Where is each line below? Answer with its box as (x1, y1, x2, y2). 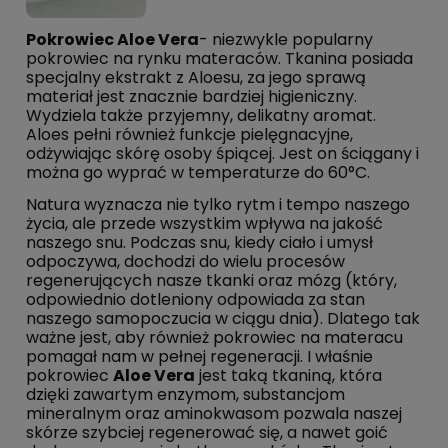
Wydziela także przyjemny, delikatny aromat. (26, 104, 376, 128)
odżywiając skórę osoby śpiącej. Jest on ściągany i (26, 142, 419, 166)
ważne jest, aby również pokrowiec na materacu (26, 326, 403, 350)
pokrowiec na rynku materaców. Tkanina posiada (26, 47, 413, 71)
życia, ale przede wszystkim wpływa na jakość (26, 212, 383, 236)
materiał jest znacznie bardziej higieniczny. (26, 85, 357, 109)
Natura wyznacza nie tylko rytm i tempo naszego (26, 193, 410, 217)
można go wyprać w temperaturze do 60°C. (26, 161, 370, 185)
